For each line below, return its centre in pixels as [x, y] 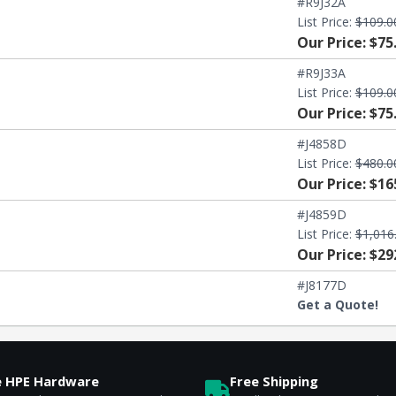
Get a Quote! [337, 305]
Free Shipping [274, 381]
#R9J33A [321, 73]
